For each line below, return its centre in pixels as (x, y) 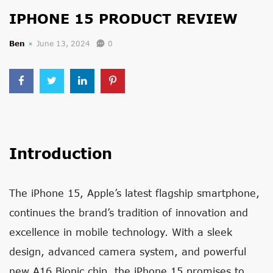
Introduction (61, 153)
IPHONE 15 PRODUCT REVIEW (123, 19)
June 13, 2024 (63, 44)
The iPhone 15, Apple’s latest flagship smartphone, (134, 193)
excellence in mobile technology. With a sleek (121, 232)
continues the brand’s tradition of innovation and (129, 212)
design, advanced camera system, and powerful (128, 251)
